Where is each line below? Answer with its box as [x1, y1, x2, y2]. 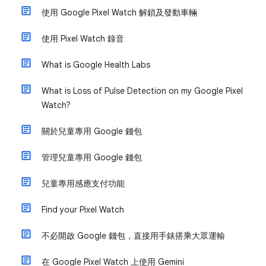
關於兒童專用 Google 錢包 [42, 126, 142, 137]
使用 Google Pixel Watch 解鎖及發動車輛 [42, 7, 197, 18]
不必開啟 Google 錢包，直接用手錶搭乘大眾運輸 [42, 230, 225, 241]
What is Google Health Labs [42, 59, 150, 70]
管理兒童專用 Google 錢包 [42, 152, 142, 163]
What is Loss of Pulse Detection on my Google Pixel [42, 85, 243, 96]
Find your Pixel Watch [42, 204, 124, 215]
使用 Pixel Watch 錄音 [42, 33, 124, 44]
